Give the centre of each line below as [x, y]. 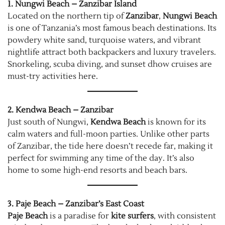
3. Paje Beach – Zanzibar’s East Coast [76, 204]
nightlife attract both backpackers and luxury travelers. [112, 52]
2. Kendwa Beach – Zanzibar [61, 110]
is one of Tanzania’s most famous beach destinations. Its [112, 28]
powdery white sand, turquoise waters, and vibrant [104, 40]
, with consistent [185, 216]
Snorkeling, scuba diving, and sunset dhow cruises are [110, 64]
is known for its [176, 122]
